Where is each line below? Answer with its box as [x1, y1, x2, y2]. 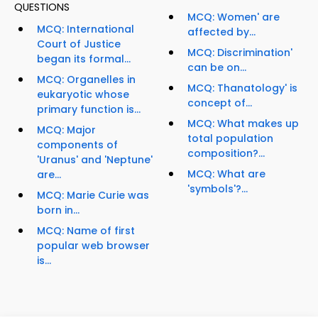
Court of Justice [37, 37, 121, 52]
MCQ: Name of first [37, 224, 135, 238]
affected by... [187, 25, 256, 40]
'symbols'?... [187, 182, 248, 197]
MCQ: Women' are [187, 10, 280, 25]
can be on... [187, 60, 246, 75]
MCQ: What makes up [187, 116, 299, 131]
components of [37, 138, 118, 153]
